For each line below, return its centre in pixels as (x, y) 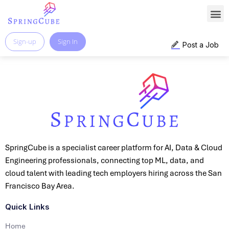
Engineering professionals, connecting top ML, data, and (105, 160)
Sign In (68, 41)
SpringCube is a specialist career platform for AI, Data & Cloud (114, 147)
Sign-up (25, 41)
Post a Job (201, 45)
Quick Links (27, 207)
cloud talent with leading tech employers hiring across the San (113, 173)
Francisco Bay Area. (40, 186)
